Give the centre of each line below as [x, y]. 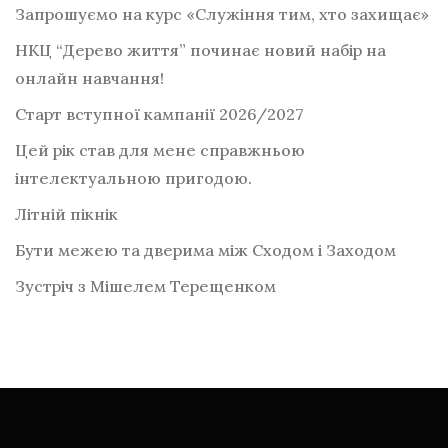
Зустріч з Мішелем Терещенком [145, 286]
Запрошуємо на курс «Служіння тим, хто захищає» [222, 14]
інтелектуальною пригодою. [133, 178]
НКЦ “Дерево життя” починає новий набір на [200, 50]
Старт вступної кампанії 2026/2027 [159, 114]
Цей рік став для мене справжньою [160, 150]
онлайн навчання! [89, 78]
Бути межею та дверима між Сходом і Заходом [205, 250]
